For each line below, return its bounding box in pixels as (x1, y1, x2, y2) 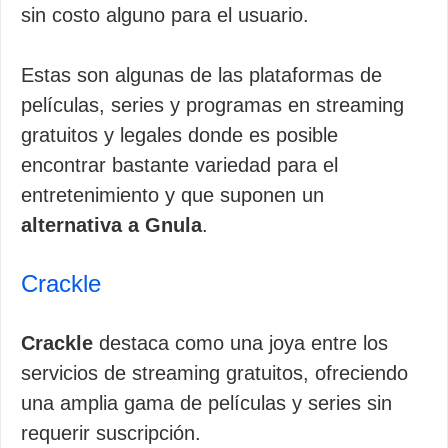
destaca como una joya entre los (93, 332, 388, 354)
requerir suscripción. (21, 422, 201, 444)
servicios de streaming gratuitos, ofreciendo (21, 362, 408, 384)
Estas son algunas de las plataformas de (21, 64, 382, 86)
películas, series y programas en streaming (21, 94, 404, 116)
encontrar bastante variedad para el (21, 154, 338, 176)
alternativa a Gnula (21, 214, 202, 236)
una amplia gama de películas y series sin (21, 392, 392, 414)
